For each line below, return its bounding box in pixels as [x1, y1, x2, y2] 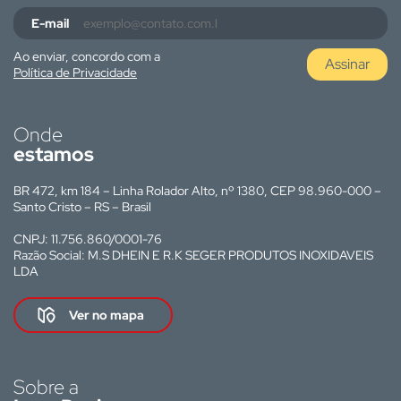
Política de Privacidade [13, 64, 137, 81]
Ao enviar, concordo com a [13, 48, 160, 64]
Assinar [324, 55, 371, 73]
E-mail [31, 15, 69, 31]
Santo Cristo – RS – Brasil [13, 199, 151, 215]
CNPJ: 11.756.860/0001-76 [13, 231, 162, 247]
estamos [13, 141, 94, 167]
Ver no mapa [69, 307, 144, 323]
